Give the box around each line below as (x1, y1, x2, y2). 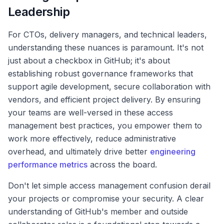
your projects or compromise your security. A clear (8, 193, 204, 204)
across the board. (87, 159, 157, 170)
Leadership (8, 4, 70, 19)
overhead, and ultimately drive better (8, 146, 150, 157)
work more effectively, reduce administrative (8, 133, 176, 144)
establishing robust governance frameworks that (8, 68, 193, 79)
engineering (150, 146, 195, 157)
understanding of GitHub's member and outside (8, 206, 188, 217)
